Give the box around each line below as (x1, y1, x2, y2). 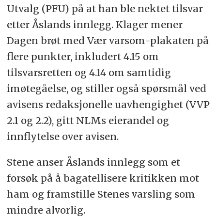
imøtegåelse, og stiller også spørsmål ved (6, 82, 206, 95)
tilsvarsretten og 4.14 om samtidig (6, 66, 171, 79)
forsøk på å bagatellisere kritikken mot (6, 172, 199, 185)
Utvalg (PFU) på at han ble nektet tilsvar (6, 2, 203, 15)
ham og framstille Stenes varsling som (6, 188, 195, 201)
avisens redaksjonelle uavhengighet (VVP (6, 98, 210, 111)
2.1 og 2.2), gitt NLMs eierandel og (6, 114, 169, 127)
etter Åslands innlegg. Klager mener (6, 18, 183, 31)
